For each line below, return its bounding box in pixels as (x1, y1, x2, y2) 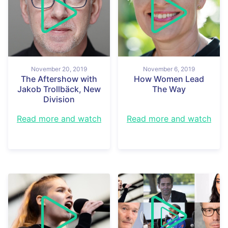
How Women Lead (134, 73, 204, 84)
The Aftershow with (21, 73, 97, 84)
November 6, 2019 (143, 65, 195, 73)
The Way (152, 83, 186, 94)
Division (43, 94, 75, 104)
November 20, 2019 (31, 65, 87, 73)
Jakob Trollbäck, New (17, 83, 101, 94)
